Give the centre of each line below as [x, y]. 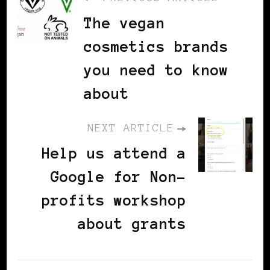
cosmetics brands [156, 47]
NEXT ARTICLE [131, 128]
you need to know [156, 71]
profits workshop [114, 201]
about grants [132, 224]
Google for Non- [118, 177]
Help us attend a [114, 154]
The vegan [124, 24]
